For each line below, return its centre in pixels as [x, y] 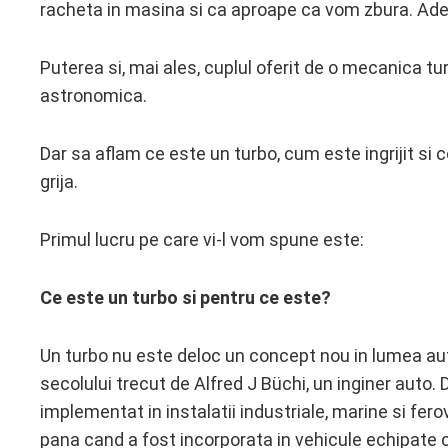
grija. [59, 181]
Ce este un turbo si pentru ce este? [185, 297]
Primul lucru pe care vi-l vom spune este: [202, 239]
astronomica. [93, 95]
